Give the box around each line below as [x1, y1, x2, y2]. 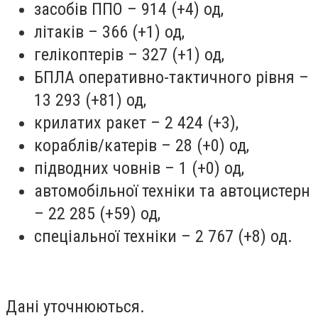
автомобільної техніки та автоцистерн [34, 180, 310, 201]
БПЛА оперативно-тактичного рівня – [34, 67, 309, 87]
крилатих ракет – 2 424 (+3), [34, 112, 238, 133]
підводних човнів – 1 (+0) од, [34, 158, 244, 178]
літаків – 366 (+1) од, [34, 21, 185, 42]
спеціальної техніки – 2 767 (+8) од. [34, 226, 292, 246]
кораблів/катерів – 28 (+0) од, [34, 135, 249, 155]
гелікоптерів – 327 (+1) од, [34, 44, 224, 65]
